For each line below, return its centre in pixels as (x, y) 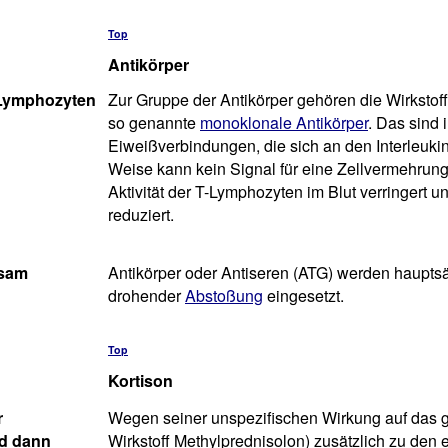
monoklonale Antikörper (284, 122)
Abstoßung (224, 295)
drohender (146, 295)
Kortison (140, 380)
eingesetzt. (303, 295)
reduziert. (141, 214)
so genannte (154, 122)
